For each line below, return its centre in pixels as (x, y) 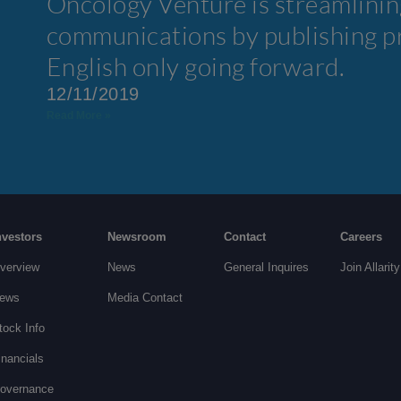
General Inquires (266, 267)
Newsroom (137, 236)
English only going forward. (196, 66)
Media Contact (145, 297)
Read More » (78, 115)
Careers (361, 236)
